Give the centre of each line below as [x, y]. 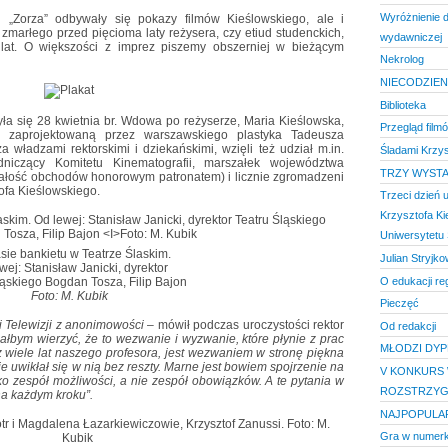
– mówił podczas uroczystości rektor [246, 324]
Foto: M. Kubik [69, 295]
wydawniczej [410, 36]
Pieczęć [399, 303]
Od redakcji [407, 325]
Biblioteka [402, 104]
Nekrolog [401, 59]
